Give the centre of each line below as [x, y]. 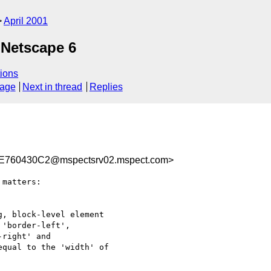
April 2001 [26, 21]
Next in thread [53, 87]
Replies [106, 87]
